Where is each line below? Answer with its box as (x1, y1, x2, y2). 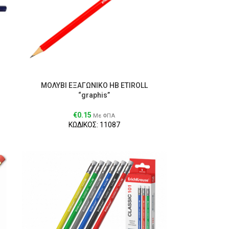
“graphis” (78, 90, 110, 99)
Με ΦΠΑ (93, 112, 116, 119)
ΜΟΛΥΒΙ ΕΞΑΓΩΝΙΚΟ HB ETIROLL (40, 81, 148, 89)
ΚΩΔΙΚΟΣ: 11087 (68, 120, 120, 129)
